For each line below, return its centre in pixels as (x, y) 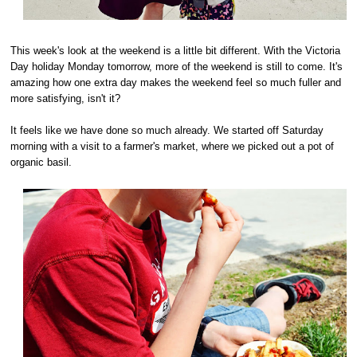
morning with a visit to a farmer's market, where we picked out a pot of (173, 146)
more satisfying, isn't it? (66, 98)
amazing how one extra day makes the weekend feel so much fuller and (176, 82)
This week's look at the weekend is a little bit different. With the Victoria (176, 51)
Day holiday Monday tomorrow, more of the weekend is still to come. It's (177, 67)
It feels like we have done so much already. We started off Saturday (167, 130)
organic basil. (41, 162)
